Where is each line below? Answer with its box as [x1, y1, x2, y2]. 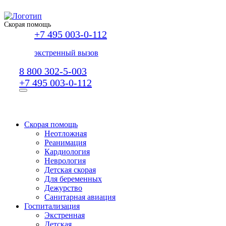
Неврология [44, 156, 86, 165]
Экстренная [44, 211, 85, 219]
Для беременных [44, 175, 102, 183]
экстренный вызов [34, 48, 98, 57]
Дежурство [44, 184, 82, 192]
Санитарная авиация [44, 193, 116, 201]
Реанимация [44, 138, 86, 147]
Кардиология [44, 147, 90, 156]
